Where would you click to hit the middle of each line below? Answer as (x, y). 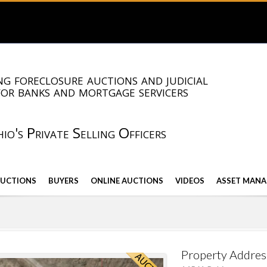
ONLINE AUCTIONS (127, 180)
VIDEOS (190, 180)
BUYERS (63, 180)
